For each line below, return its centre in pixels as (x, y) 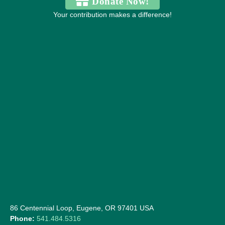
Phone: (22, 218)
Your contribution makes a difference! (113, 15)
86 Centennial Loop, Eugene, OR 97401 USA (82, 208)
